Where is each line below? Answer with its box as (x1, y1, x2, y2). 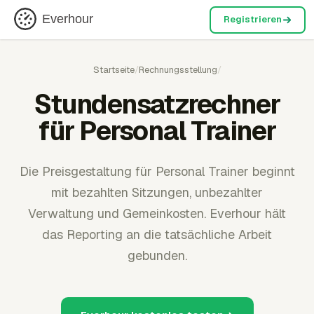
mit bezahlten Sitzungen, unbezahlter (51, 184, 263, 200)
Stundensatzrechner (34, 87, 280, 121)
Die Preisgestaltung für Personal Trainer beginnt (19, 163, 295, 179)
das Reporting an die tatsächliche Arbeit (42, 226, 272, 243)
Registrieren (223, 13, 282, 25)
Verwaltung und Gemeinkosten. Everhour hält (28, 205, 286, 221)
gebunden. (127, 247, 187, 264)
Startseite (93, 64, 135, 76)
